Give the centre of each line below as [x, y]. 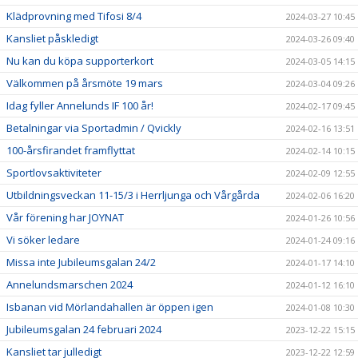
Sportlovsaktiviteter [54, 173]
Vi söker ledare [43, 240]
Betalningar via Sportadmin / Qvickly [94, 128]
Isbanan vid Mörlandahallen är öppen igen [110, 307]
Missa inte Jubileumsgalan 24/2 [81, 262]
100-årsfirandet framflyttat [71, 150]
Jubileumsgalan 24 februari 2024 [84, 329]
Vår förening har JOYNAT [65, 217]
